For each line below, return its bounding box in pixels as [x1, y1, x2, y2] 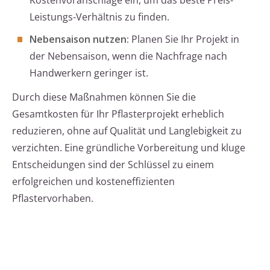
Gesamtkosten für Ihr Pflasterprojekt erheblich [12, 107, 224, 121]
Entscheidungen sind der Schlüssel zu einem [12, 158, 214, 172]
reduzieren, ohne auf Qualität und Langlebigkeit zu [12, 124, 242, 138]
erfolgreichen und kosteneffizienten [12, 175, 175, 189]
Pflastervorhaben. [12, 192, 93, 206]
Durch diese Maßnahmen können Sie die [12, 90, 196, 104]
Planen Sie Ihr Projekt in [129, 33, 239, 46]
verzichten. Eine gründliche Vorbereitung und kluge [12, 141, 245, 155]
